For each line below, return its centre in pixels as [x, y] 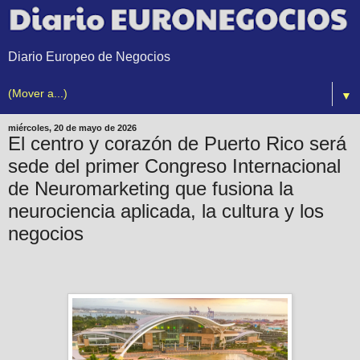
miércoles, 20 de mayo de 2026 [72, 128]
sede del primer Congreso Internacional [174, 166]
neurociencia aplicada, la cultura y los [166, 211]
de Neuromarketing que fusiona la [151, 189]
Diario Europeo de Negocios [89, 57]
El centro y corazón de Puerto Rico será [177, 144]
